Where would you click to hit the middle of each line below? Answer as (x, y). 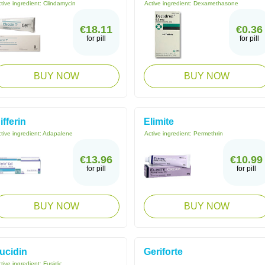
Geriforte (163, 252)
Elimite (159, 122)
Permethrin (208, 133)
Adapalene (58, 133)
